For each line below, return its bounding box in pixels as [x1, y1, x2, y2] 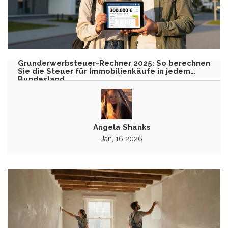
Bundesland [18, 75, 65, 84]
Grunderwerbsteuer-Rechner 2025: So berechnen [18, 59, 210, 68]
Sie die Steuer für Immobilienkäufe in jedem [18, 67, 190, 76]
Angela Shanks [93, 123, 151, 132]
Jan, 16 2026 [101, 135, 142, 144]
